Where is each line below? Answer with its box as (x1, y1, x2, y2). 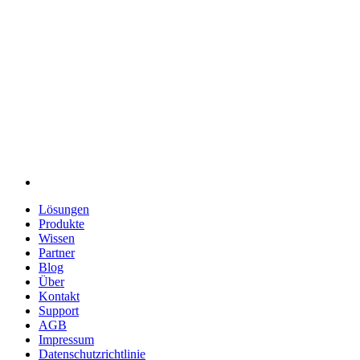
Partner (39, 246, 75, 260)
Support (39, 304, 79, 318)
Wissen (39, 231, 75, 246)
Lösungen (39, 202, 89, 217)
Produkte (39, 217, 84, 231)
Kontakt (39, 289, 80, 304)
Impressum (39, 333, 94, 347)
